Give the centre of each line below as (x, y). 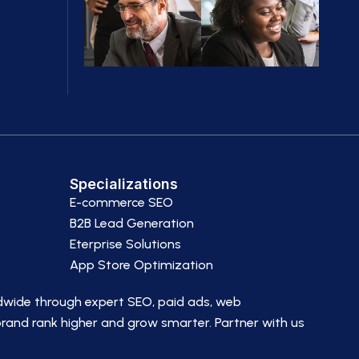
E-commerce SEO (121, 202)
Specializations (124, 184)
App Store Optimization (141, 265)
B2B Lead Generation (132, 223)
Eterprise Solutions (125, 244)
